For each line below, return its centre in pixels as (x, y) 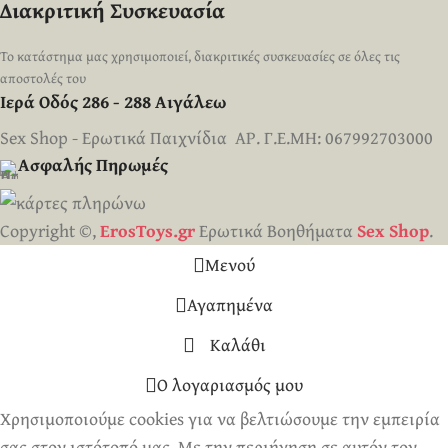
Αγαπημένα (230, 305)
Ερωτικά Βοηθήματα (274, 231)
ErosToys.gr (147, 231)
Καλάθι (237, 345)
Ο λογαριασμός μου (230, 385)
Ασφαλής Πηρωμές (93, 165)
